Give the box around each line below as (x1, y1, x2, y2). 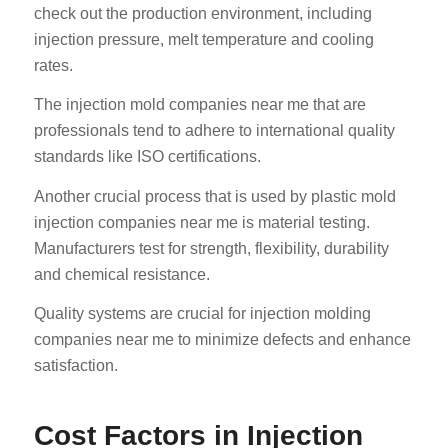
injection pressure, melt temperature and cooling (33, 30, 374, 48)
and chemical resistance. (33, 265, 210, 283)
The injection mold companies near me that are (33, 96, 366, 114)
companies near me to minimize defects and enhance (33, 331, 411, 349)
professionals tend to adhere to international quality (33, 122, 395, 140)
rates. (33, 56, 73, 74)
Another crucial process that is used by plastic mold (33, 187, 396, 205)
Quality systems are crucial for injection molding (33, 305, 371, 323)
